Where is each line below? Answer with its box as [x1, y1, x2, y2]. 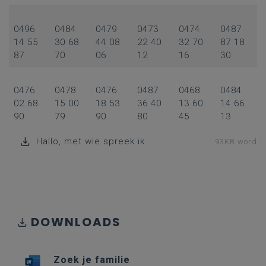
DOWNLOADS [31, 214, 121, 230]
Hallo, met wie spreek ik [36, 136, 145, 147]
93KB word [215, 137, 257, 146]
